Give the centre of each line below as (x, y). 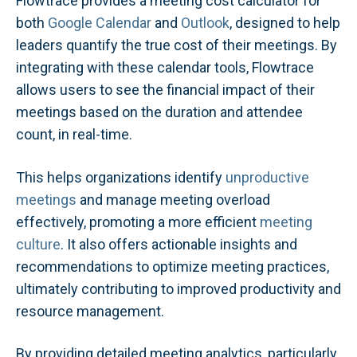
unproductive (267, 177)
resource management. (90, 311)
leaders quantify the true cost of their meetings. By (177, 45)
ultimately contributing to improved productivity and (178, 288)
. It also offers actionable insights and (179, 244)
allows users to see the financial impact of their (165, 90)
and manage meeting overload (173, 199)
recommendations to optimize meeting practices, (173, 266)
